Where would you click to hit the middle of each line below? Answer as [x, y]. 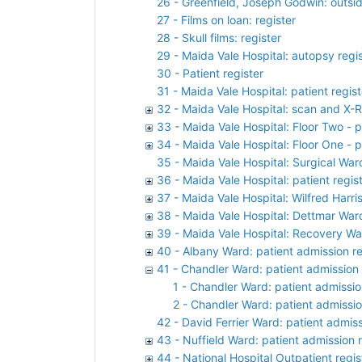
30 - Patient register [210, 73]
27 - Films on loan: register [226, 19]
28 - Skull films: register [219, 37]
